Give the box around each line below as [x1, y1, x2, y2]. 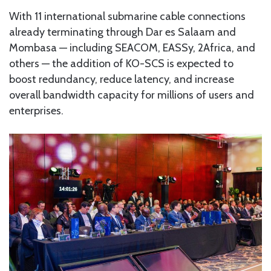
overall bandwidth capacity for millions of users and [9, 88, 254, 102]
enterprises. [9, 104, 64, 118]
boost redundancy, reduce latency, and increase [9, 73, 234, 87]
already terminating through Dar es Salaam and [9, 25, 236, 39]
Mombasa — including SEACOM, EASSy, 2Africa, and [9, 41, 255, 55]
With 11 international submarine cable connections [9, 10, 246, 24]
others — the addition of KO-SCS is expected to [9, 57, 233, 71]
